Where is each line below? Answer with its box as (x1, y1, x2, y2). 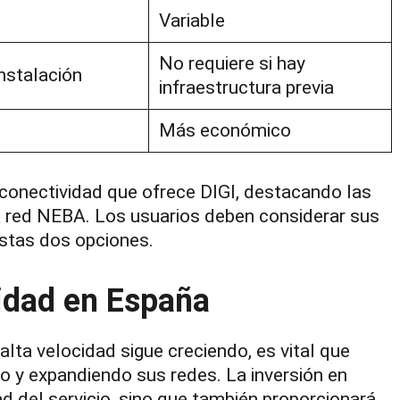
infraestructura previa (158, 76, 334, 98)
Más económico (158, 119, 291, 141)
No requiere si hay (158, 52, 305, 74)
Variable (158, 9, 225, 31)
